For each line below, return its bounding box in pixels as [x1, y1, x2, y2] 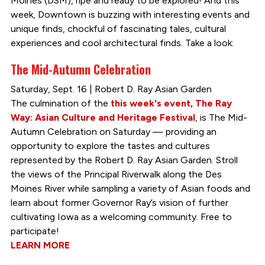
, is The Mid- [195, 111, 247, 123]
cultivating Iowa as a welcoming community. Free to [10, 211, 232, 222]
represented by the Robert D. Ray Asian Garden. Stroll [10, 154, 238, 166]
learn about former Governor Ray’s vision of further [10, 196, 228, 208]
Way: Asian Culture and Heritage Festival [10, 111, 195, 123]
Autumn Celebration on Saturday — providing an [10, 125, 216, 137]
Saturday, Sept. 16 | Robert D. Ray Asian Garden [10, 83, 212, 95]
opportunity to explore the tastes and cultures [10, 140, 210, 151]
